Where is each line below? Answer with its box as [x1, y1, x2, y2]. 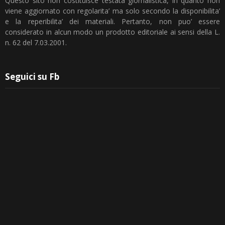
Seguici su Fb [5, 71, 59, 83]
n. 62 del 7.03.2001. [5, 38, 67, 48]
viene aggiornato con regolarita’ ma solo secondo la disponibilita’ [5, 6, 220, 16]
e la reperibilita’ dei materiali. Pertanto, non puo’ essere [5, 17, 220, 27]
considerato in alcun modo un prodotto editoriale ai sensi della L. [5, 27, 220, 37]
